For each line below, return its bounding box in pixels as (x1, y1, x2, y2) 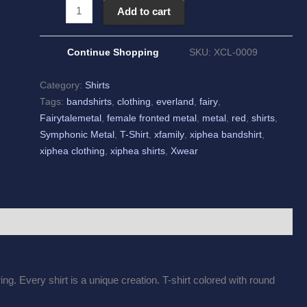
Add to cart (117, 5, 171, 17)
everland (156, 96, 194, 107)
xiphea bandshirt (189, 129, 262, 140)
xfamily (153, 129, 184, 140)
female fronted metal (106, 112, 197, 123)
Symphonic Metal (39, 129, 114, 140)
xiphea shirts (110, 145, 165, 156)
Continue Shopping (66, 47, 159, 58)
